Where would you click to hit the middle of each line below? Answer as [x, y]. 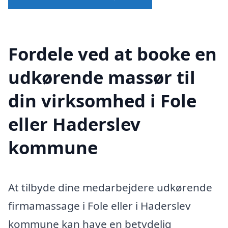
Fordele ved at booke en [112, 54]
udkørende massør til [102, 77]
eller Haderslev [74, 124]
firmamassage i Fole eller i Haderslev [99, 206]
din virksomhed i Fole [102, 101]
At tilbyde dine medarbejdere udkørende [110, 188]
